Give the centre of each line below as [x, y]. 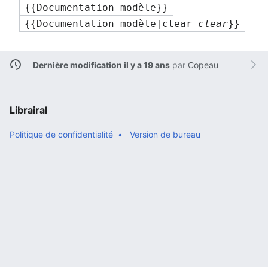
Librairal [28, 110]
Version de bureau [165, 134]
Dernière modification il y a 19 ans [101, 65]
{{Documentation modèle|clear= [111, 24]
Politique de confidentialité [61, 134]
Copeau [203, 65]
